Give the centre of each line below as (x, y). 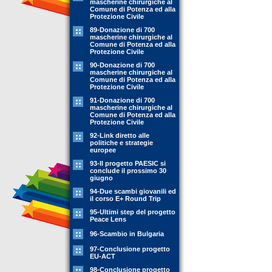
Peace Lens (108, 219)
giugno (101, 178)
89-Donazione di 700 (122, 30)
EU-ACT (103, 256)
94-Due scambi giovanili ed (133, 191)
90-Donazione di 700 (122, 65)
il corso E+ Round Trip (125, 199)
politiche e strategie (121, 143)
